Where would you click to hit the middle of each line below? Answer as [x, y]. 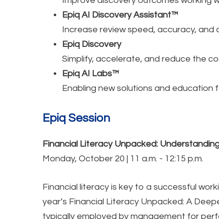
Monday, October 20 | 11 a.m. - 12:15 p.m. [123, 158]
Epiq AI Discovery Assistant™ [120, 15]
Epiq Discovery [92, 44]
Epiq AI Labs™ [91, 73]
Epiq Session [76, 118]
